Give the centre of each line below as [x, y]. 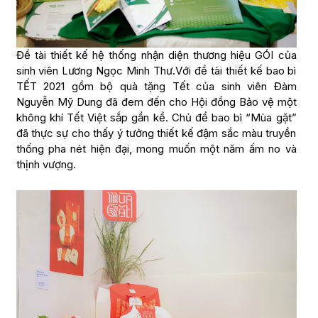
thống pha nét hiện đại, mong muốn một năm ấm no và [156, 149]
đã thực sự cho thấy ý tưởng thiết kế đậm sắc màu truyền [156, 133]
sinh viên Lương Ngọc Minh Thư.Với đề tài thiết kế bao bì [156, 71]
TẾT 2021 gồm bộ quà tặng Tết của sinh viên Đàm [156, 87]
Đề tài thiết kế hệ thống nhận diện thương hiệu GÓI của [156, 55]
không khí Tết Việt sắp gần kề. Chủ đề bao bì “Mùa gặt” [156, 118]
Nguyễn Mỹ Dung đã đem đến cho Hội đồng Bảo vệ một [156, 102]
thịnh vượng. [46, 165]
